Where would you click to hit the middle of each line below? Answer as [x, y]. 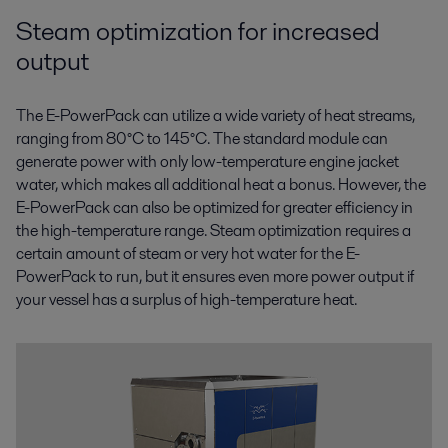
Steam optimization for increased [198, 30]
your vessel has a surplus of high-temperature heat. [186, 300]
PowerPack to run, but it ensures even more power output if [215, 277]
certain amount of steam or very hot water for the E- [188, 254]
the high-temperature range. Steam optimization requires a [213, 231]
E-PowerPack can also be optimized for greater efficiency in [214, 208]
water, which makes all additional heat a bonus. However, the [221, 185]
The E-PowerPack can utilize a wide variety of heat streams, [215, 116]
